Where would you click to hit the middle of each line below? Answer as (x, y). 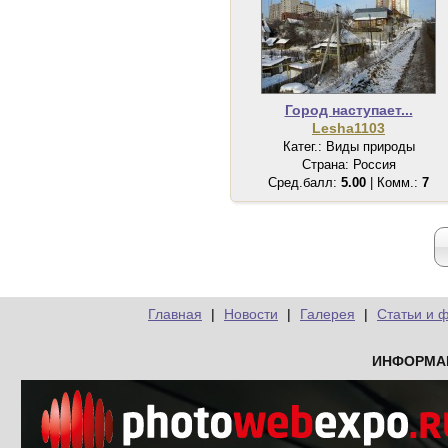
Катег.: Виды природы (348, 146)
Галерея (327, 314)
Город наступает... (348, 110)
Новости (251, 314)
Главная (175, 314)
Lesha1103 (348, 128)
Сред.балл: (304, 182)
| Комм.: (394, 182)
